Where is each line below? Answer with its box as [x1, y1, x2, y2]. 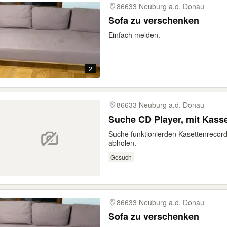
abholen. [108, 138, 136, 148]
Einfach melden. [108, 30, 160, 40]
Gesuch [110, 152, 132, 161]
